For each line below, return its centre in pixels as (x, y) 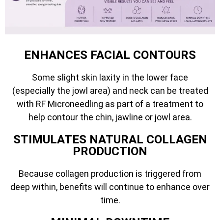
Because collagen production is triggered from (110, 173)
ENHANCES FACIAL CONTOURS (110, 55)
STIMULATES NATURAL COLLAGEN (110, 139)
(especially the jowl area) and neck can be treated (110, 90)
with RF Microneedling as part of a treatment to (110, 104)
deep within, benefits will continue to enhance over (110, 187)
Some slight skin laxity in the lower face (110, 77)
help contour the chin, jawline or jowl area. (110, 117)
